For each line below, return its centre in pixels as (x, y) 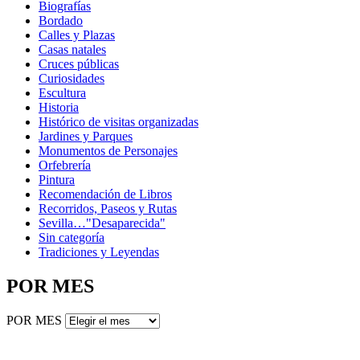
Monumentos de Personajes (108, 151)
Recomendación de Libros (105, 194)
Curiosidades (72, 79)
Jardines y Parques (86, 137)
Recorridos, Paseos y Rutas (108, 209)
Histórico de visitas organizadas (119, 122)
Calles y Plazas (77, 35)
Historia (59, 108)
